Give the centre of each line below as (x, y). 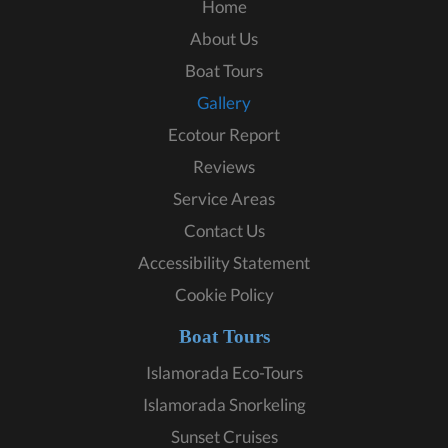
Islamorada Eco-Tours (224, 373)
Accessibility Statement (224, 263)
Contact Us (224, 231)
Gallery (224, 103)
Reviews (224, 167)
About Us (224, 39)
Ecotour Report (224, 135)
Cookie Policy (224, 295)
